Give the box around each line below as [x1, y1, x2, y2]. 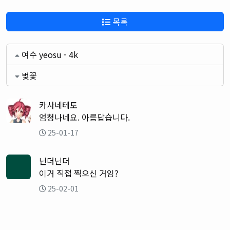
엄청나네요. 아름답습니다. [39, 111, 130, 124]
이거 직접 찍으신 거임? [39, 167, 119, 180]
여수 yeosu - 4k [22, 48, 78, 61]
